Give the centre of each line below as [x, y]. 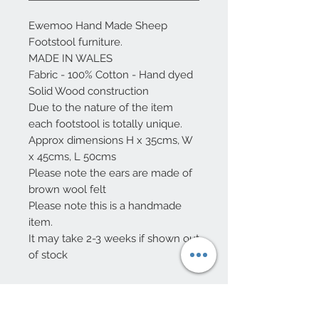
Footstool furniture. [75, 42]
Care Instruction [73, 300]
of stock [48, 255]
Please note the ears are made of [110, 173]
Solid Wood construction [89, 91]
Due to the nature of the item [101, 108]
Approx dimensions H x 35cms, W [110, 141]
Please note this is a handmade [105, 206]
